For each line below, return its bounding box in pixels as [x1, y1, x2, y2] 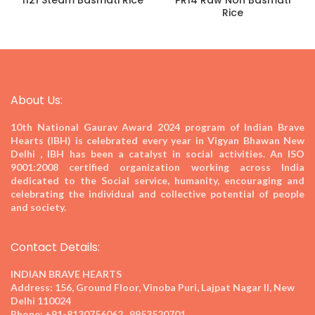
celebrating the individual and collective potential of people [11, 188, 304, 200]
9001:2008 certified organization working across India [11, 161, 304, 174]
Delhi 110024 [11, 295, 71, 307]
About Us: [11, 92, 63, 109]
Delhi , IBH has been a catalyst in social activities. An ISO [11, 148, 304, 160]
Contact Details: [11, 239, 100, 256]
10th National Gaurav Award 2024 [11, 121, 185, 134]
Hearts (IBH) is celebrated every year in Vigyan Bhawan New [11, 134, 304, 147]
